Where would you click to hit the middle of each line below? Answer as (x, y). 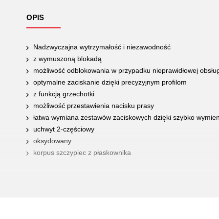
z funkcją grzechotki (64, 94)
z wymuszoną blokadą (67, 59)
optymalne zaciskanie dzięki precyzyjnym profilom (110, 82)
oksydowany (52, 141)
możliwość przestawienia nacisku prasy (94, 106)
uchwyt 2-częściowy (64, 129)
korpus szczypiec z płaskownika (82, 153)
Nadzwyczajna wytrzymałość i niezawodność (102, 47)
